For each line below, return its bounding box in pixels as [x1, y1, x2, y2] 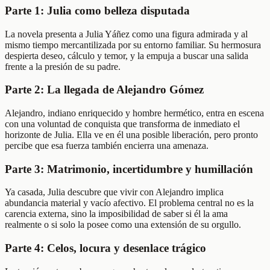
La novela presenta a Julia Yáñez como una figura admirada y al [5, 28, 248, 39]
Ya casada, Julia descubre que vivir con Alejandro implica [5, 187, 224, 198]
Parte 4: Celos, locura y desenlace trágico [5, 242, 206, 255]
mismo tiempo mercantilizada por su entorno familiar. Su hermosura [5, 39, 261, 50]
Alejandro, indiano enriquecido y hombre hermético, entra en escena [5, 107, 264, 118]
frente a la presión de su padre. [5, 61, 121, 72]
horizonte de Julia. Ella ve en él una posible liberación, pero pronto [5, 129, 258, 140]
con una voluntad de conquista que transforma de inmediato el [5, 118, 240, 129]
